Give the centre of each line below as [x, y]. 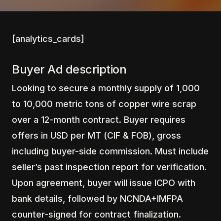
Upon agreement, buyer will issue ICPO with [104, 183]
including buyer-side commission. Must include [110, 151]
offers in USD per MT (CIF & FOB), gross [96, 135]
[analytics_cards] [48, 39]
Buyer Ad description [69, 69]
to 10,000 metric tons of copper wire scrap [104, 104]
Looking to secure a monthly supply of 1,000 [106, 88]
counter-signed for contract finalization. [96, 214]
